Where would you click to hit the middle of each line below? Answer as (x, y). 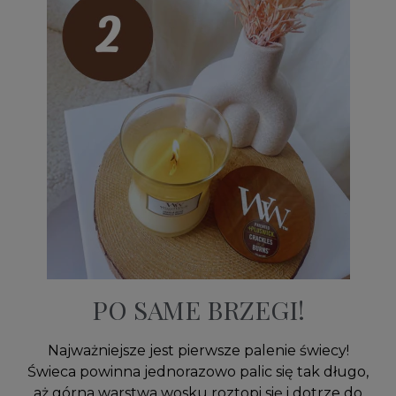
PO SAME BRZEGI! (198, 310)
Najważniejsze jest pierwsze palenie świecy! (198, 351)
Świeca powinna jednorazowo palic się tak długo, (198, 372)
